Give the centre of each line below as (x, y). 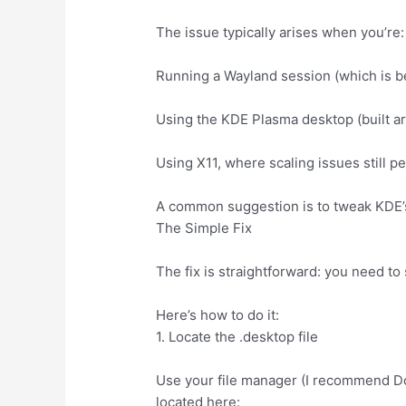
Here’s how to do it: (218, 314)
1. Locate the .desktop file (237, 336)
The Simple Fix (204, 227)
